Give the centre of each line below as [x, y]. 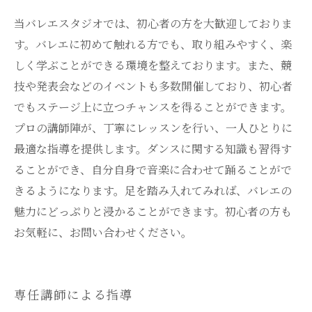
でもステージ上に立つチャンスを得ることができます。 [153, 107]
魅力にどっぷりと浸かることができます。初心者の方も [153, 211]
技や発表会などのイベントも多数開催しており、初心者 [153, 86]
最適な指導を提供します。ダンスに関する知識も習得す [153, 149]
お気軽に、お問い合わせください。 [103, 232]
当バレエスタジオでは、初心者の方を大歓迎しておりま [153, 23]
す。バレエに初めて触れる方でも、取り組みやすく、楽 [153, 44]
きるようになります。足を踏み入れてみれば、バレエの [153, 190]
